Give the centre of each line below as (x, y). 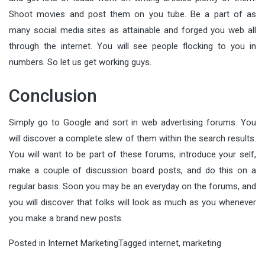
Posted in (28, 243)
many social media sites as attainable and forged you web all (132, 30)
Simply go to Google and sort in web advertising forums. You (132, 122)
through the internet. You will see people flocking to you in (132, 46)
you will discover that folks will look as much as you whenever (132, 202)
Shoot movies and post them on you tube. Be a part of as (132, 14)
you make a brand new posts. (66, 218)
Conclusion (53, 95)
